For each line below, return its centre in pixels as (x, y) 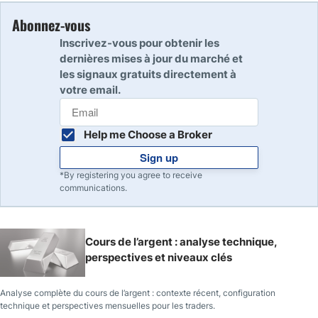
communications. (93, 187)
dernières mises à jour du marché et (151, 58)
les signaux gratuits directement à (148, 74)
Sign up (159, 157)
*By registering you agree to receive (131, 175)
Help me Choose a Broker (148, 134)
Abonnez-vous (51, 24)
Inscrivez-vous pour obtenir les (139, 43)
